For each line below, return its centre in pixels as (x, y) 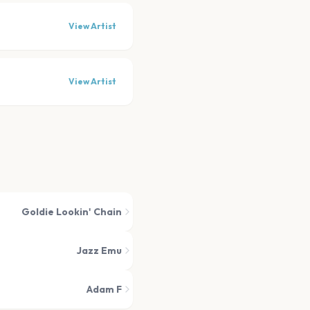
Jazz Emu (99, 250)
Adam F (104, 289)
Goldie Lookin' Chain (72, 212)
